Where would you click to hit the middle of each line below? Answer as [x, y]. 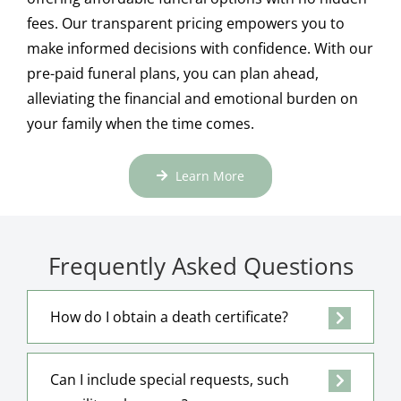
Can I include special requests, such [169, 379]
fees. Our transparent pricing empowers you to [185, 23]
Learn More [210, 175]
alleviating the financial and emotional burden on [192, 98]
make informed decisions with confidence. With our [200, 48]
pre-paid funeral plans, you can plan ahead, [172, 73]
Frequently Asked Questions [200, 265]
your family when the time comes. [140, 123]
